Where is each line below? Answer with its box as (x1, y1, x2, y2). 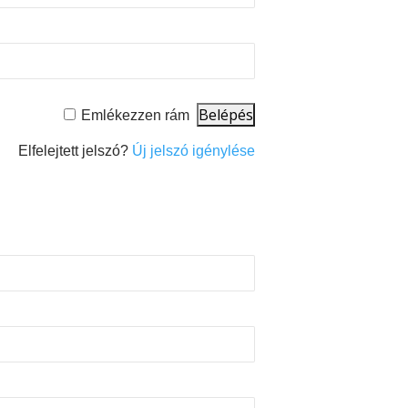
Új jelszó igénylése (132, 143, 256, 159)
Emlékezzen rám (81, 107, 190, 124)
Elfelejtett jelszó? (18, 143, 133, 159)
